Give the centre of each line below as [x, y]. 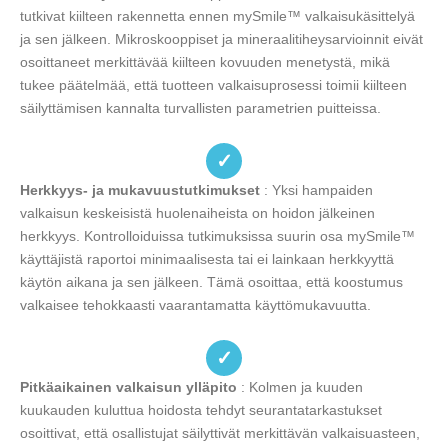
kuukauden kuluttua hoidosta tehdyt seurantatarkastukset [201, 410]
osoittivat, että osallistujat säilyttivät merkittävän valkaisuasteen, [220, 433]
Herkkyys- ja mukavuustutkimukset [140, 190]
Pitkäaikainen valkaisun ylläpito [128, 387]
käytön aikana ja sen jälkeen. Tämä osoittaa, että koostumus [211, 282]
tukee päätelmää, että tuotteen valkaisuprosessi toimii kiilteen [213, 85]
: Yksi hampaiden [316, 190]
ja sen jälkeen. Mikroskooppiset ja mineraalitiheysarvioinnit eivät [221, 39]
